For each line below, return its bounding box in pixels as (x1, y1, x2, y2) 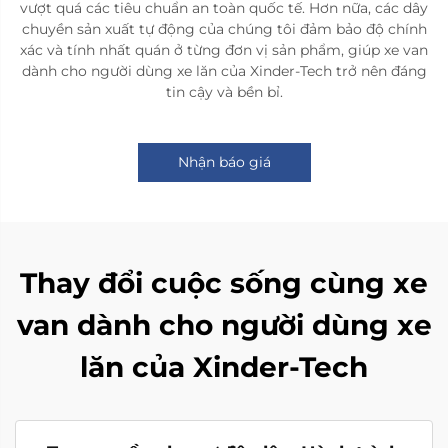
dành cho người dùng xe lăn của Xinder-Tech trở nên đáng (21, 62, 427, 81)
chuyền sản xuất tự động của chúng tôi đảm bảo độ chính (21, 20, 427, 39)
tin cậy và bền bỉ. (165, 83, 283, 102)
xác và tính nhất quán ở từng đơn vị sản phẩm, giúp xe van (20, 41, 428, 60)
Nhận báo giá (177, 153, 271, 172)
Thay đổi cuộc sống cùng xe (20, 266, 428, 301)
